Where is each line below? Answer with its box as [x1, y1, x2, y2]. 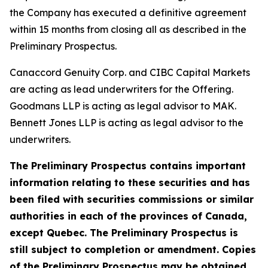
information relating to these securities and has [10, 176, 250, 188]
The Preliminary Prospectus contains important [10, 160, 246, 172]
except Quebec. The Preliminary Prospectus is [10, 227, 238, 239]
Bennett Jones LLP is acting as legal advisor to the [10, 117, 243, 129]
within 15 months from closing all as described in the [10, 23, 246, 35]
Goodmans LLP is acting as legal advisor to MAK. [10, 100, 236, 112]
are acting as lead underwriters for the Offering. [10, 83, 233, 95]
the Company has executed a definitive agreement [10, 7, 246, 19]
